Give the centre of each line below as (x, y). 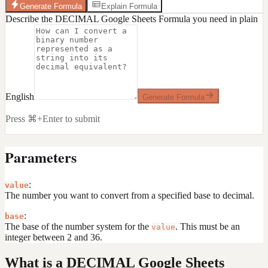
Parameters (41, 157)
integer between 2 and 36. (54, 237)
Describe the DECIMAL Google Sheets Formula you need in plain (132, 19)
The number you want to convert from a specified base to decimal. (130, 195)
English (20, 96)
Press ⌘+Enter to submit (53, 118)
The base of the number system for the (78, 226)
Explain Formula (129, 6)
